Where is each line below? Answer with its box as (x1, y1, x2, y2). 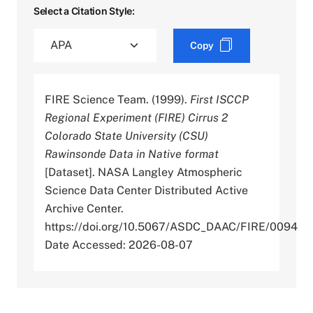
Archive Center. (45, 201, 124, 215)
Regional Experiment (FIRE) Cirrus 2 (45, 110, 228, 124)
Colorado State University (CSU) (45, 129, 208, 143)
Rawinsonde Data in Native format (45, 147, 219, 161)
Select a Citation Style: (34, 4, 135, 17)
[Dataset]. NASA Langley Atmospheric (45, 165, 242, 179)
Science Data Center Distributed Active (45, 183, 248, 197)
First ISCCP (190, 92, 249, 106)
